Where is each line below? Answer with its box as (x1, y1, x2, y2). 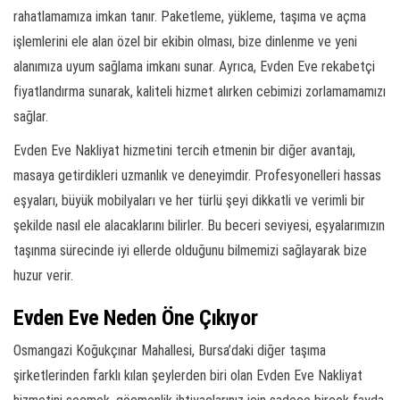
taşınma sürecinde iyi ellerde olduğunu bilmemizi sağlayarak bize (13, 242, 367, 260)
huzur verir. (13, 267, 73, 285)
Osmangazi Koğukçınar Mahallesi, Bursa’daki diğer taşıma (13, 342, 326, 360)
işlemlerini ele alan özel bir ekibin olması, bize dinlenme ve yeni (13, 33, 357, 51)
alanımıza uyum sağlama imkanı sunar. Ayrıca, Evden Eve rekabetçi (13, 58, 375, 76)
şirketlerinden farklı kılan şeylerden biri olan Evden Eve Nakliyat (13, 367, 362, 385)
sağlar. (13, 108, 48, 126)
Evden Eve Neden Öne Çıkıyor (13, 305, 258, 331)
